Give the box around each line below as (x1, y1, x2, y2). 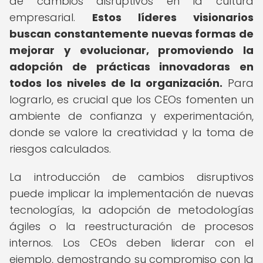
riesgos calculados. (9, 141, 111, 156)
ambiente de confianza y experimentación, (9, 109, 254, 123)
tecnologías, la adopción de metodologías (9, 203, 254, 217)
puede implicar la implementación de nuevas (9, 186, 254, 201)
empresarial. (9, 10, 92, 25)
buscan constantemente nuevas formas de (9, 26, 254, 41)
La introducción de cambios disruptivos (9, 170, 254, 184)
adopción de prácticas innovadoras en (9, 59, 254, 74)
